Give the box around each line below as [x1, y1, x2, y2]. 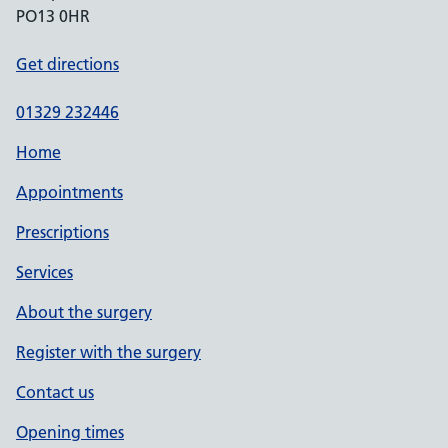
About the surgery [16, 302, 152, 322]
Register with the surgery [16, 342, 201, 362]
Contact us [16, 382, 94, 402]
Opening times [16, 422, 124, 442]
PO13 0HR [16, 6, 90, 26]
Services [16, 262, 73, 282]
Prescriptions [16, 222, 109, 242]
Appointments [16, 182, 123, 202]
